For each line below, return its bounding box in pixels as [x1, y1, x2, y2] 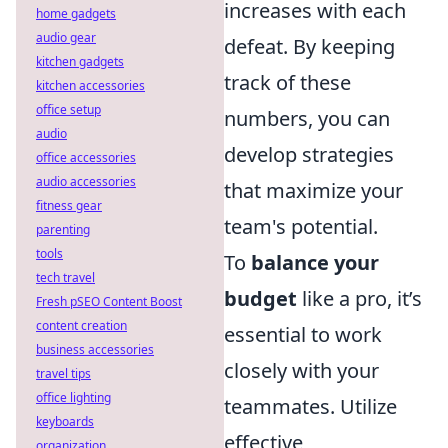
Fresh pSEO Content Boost [36, 293, 182, 310]
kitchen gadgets [36, 53, 124, 70]
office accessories [36, 149, 136, 166]
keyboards [36, 413, 94, 430]
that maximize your [224, 177, 403, 205]
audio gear [36, 29, 96, 46]
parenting [36, 221, 90, 238]
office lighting [36, 389, 111, 406]
